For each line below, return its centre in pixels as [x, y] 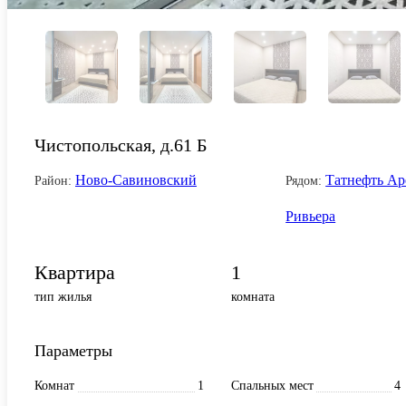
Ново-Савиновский [136, 179]
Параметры [73, 350]
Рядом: [304, 180]
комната [253, 296]
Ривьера [311, 216]
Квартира [75, 272]
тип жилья [63, 296]
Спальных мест [272, 385]
